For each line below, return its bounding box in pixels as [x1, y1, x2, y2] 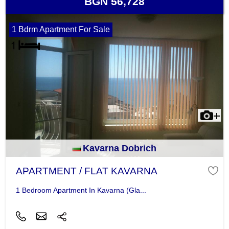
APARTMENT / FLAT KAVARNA [15, 166, 157, 177]
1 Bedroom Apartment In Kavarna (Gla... [15, 186, 146, 195]
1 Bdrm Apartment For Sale [11, 25, 110, 34]
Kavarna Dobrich [83, 143, 156, 154]
